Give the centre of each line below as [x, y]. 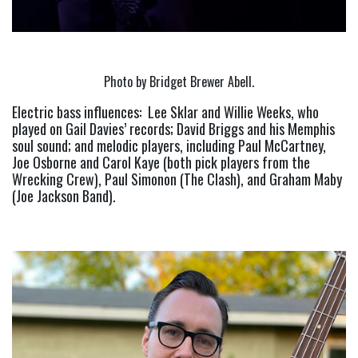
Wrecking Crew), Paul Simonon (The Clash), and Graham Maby [177, 179]
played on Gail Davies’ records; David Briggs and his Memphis [173, 128]
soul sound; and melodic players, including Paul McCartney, [169, 145]
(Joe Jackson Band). [64, 195]
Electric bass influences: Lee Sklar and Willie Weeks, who [165, 111]
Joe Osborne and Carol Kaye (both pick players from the [161, 162]
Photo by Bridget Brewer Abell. [179, 81]
